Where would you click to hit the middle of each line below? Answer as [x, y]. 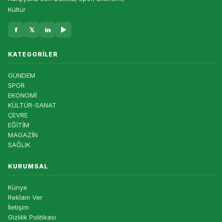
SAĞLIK [19, 145]
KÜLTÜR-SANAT [32, 105]
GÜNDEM [22, 76]
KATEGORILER [33, 55]
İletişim [18, 207]
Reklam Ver [25, 197]
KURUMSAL [28, 166]
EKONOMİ [22, 95]
